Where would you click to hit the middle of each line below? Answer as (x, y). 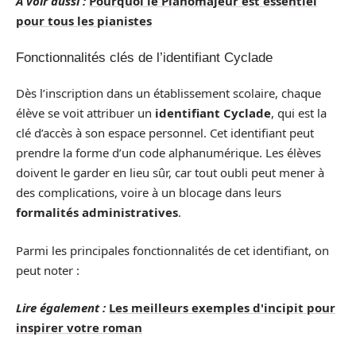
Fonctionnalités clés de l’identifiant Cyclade (144, 57)
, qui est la (299, 113)
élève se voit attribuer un (85, 113)
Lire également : (61, 308)
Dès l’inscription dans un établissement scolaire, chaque (168, 93)
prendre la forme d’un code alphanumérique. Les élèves (168, 153)
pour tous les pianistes (84, 21)
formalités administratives (97, 212)
